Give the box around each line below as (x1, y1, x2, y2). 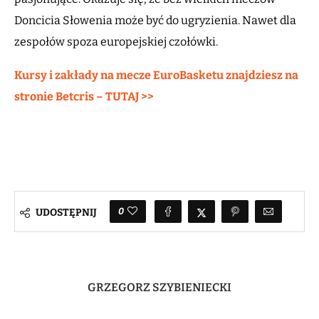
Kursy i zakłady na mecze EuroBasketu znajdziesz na (14, 68, 298, 82)
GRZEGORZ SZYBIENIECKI (88, 280, 231, 294)
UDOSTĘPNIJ (36, 206, 97, 219)
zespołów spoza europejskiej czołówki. (14, 34, 218, 48)
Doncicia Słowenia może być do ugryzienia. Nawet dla (14, 13, 296, 27)
